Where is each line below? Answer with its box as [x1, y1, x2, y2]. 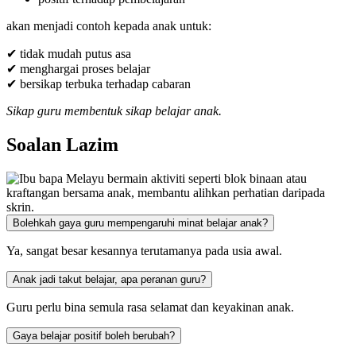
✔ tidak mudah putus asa [6, 46, 131, 60]
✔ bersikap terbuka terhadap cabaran [6, 76, 191, 91]
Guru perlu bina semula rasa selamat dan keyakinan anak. [6, 300, 294, 314]
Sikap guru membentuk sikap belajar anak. [6, 103, 222, 118]
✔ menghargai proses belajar [6, 61, 150, 75]
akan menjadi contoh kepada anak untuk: [6, 18, 211, 33]
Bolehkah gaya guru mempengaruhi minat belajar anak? [13, 216, 268, 229]
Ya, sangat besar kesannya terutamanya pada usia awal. [6, 243, 282, 257]
